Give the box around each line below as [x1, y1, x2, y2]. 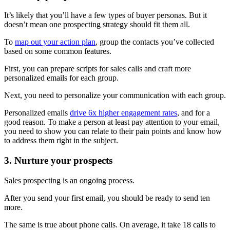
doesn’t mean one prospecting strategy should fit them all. [4, 20, 190, 29]
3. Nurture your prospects [4, 155, 112, 166]
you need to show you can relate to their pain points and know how [4, 127, 222, 136]
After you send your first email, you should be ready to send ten [4, 193, 210, 202]
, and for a [177, 108, 210, 118]
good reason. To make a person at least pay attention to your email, [4, 118, 220, 127]
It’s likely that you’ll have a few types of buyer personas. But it [4, 11, 207, 20]
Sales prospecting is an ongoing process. [4, 176, 135, 185]
